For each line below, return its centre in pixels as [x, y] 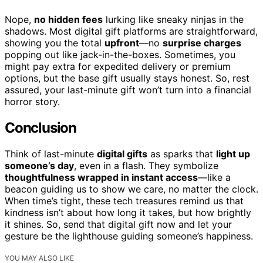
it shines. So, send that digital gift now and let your [118, 224]
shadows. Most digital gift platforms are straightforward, [131, 31]
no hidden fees [68, 20]
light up [233, 154]
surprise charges [202, 43]
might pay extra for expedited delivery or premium [118, 67]
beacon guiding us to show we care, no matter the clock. [131, 189]
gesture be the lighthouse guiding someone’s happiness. [129, 236]
